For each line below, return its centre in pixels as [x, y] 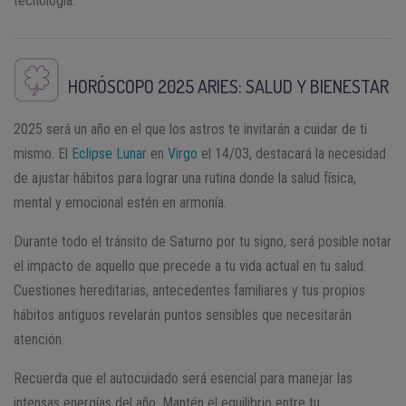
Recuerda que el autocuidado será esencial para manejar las [183, 379]
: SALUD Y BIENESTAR [314, 86]
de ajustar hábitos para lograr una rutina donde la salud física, [185, 179]
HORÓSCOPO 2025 [131, 86]
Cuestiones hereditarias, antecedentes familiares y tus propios [189, 291]
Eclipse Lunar [109, 154]
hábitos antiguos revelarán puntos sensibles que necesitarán [183, 315]
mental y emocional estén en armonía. [120, 203]
